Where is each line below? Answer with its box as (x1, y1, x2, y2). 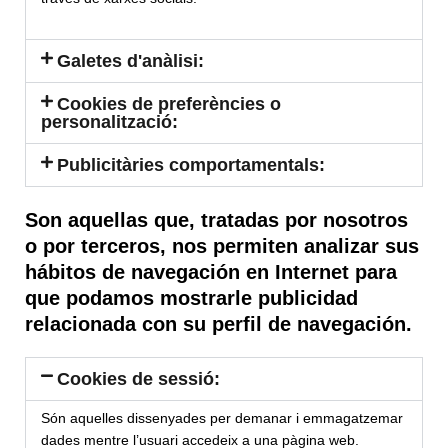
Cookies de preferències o (57, 94, 282, 115)
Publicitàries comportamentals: (57, 155, 326, 176)
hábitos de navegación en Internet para (25, 261, 397, 284)
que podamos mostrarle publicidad (25, 287, 358, 310)
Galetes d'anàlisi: (57, 51, 205, 72)
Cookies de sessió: (57, 369, 221, 390)
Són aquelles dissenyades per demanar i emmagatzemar (41, 411, 403, 427)
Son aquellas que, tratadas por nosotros (25, 209, 408, 232)
